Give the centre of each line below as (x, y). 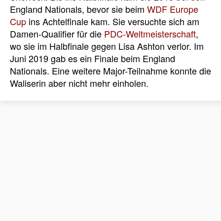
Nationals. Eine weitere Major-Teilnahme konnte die (110, 71)
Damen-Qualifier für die (57, 34)
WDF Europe (173, 9)
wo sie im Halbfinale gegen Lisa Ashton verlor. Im (107, 46)
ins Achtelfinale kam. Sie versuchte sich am (113, 21)
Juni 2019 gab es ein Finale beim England (92, 58)
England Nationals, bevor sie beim (78, 9)
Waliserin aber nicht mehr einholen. (79, 83)
